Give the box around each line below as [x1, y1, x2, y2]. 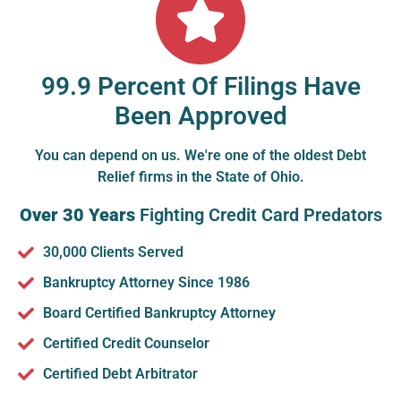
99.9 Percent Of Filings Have [40, 71, 361, 101]
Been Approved [114, 100, 287, 131]
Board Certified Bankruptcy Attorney [42, 303, 276, 321]
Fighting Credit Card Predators [134, 203, 382, 226]
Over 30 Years [19, 203, 135, 226]
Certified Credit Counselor [42, 334, 209, 352]
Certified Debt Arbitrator [42, 364, 198, 382]
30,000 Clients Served [42, 243, 183, 260]
